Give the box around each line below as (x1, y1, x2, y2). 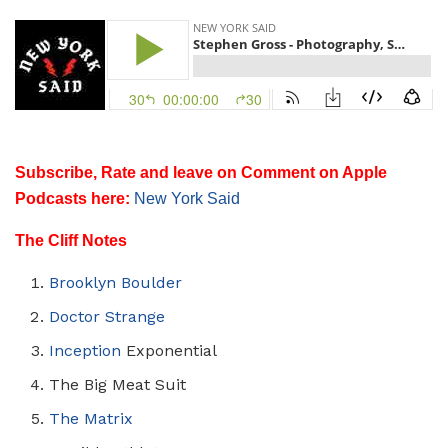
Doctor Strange (49, 306, 166, 326)
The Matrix (49, 408, 134, 428)
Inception (49, 340, 122, 360)
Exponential (121, 340, 218, 360)
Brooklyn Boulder (49, 272, 183, 292)
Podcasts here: (15, 189, 130, 207)
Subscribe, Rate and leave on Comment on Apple (15, 163, 387, 181)
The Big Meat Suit (49, 374, 187, 394)
